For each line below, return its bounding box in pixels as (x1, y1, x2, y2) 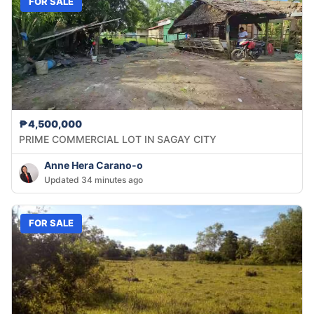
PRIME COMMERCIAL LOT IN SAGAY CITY (19, 132, 217, 145)
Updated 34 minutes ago (44, 174, 143, 185)
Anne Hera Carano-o (44, 158, 143, 171)
